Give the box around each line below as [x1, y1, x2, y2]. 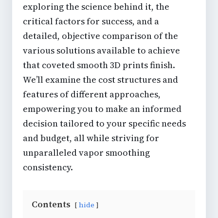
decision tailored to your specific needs [23, 117, 186, 129]
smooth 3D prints [77, 58, 148, 71]
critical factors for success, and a [23, 15, 159, 27]
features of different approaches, [23, 88, 161, 100]
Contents [32, 198, 71, 210]
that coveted [23, 58, 77, 71]
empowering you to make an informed [23, 102, 182, 115]
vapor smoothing [79, 146, 150, 159]
